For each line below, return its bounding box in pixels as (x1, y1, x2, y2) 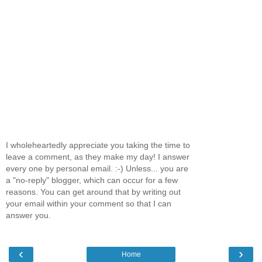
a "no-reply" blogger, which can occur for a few (6, 175, 178, 185)
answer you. (6, 210, 51, 220)
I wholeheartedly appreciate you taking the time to (6, 140, 190, 150)
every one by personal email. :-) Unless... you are (6, 163, 188, 173)
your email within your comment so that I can (6, 198, 171, 208)
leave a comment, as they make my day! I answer (6, 151, 189, 161)
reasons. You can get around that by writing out (6, 187, 181, 196)
